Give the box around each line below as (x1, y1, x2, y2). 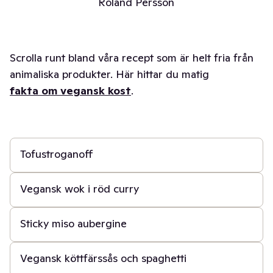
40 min (20, 225, 44, 235)
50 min (20, 260, 44, 269)
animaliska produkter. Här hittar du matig (10, 67, 209, 81)
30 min (20, 155, 43, 165)
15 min (20, 121, 42, 130)
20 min (20, 190, 44, 200)
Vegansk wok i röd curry (20, 182, 139, 196)
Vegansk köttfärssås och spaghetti (20, 251, 186, 265)
